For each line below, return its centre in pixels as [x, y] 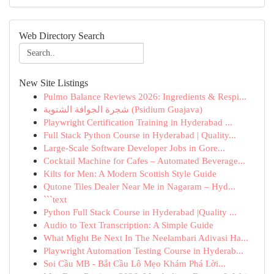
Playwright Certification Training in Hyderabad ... [138, 122]
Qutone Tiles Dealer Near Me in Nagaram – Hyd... [139, 186]
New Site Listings [54, 83]
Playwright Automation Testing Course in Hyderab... [143, 250]
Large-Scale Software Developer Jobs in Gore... [134, 148]
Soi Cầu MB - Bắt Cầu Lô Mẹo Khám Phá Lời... [135, 263]
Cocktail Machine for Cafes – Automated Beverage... [144, 161]
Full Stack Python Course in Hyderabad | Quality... [140, 135]
